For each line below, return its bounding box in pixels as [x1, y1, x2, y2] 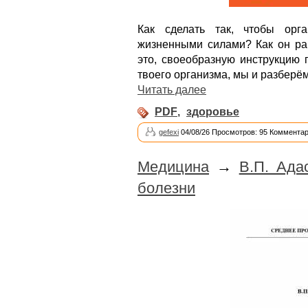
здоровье [186, 106, 239, 118]
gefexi [159, 128, 179, 136]
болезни [137, 179, 195, 197]
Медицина [137, 158, 209, 175]
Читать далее [137, 84, 206, 96]
